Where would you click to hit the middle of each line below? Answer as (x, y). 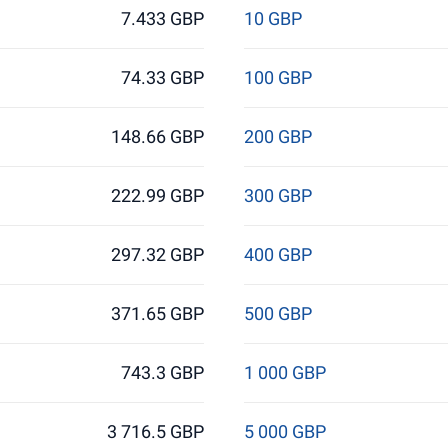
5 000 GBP (284, 431)
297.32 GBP (158, 254)
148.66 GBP (158, 136)
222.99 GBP (158, 195)
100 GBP (277, 77)
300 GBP (277, 195)
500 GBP (277, 313)
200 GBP (277, 136)
